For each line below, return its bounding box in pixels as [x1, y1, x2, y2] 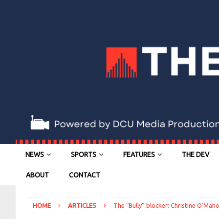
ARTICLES [68, 202, 96, 209]
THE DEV [182, 151, 209, 159]
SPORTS [71, 151, 96, 159]
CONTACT [69, 171, 100, 179]
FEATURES [123, 151, 155, 159]
